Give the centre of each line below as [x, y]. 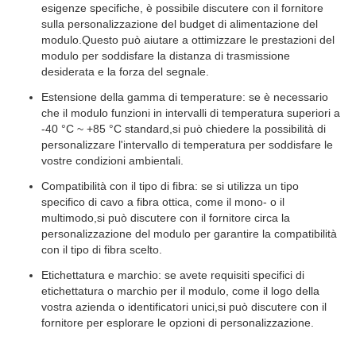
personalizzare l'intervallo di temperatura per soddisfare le [187, 145]
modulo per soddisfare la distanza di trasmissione [166, 56]
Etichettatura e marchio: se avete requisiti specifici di [173, 275]
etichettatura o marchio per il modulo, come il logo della [180, 291]
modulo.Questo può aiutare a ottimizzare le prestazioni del [188, 40]
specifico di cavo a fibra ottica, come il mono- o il [163, 202]
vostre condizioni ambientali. [112, 161]
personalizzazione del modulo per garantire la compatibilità [189, 234]
